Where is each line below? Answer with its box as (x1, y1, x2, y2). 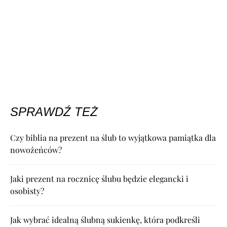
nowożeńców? (10, 144, 62, 156)
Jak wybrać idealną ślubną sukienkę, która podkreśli (10, 214, 200, 225)
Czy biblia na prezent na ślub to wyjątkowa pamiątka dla (10, 132, 216, 143)
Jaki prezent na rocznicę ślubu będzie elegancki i (10, 173, 188, 184)
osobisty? (10, 185, 44, 197)
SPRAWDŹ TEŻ (10, 105, 98, 119)
